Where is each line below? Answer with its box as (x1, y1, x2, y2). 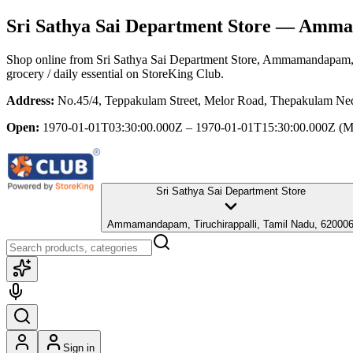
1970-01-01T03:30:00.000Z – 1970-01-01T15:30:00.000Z (43, 120, 336, 134)
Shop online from (6, 52, 96, 66)
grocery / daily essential (6, 66, 123, 80)
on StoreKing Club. (123, 66, 224, 80)
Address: (6, 93, 54, 107)
